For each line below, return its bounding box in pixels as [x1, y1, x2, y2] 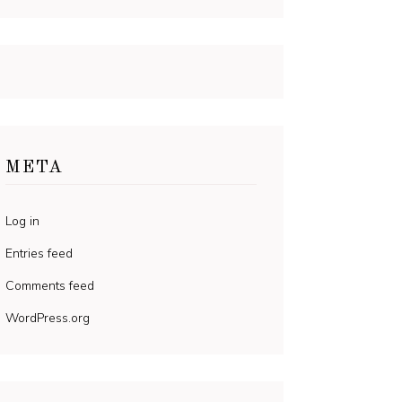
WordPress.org [5, 310, 90, 327]
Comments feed [5, 277, 94, 294]
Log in [5, 213, 39, 230]
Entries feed [5, 245, 73, 262]
